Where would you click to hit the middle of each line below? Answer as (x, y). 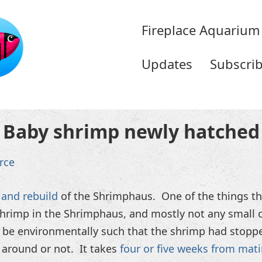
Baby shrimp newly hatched (131, 132)
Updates (167, 64)
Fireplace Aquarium (201, 30)
